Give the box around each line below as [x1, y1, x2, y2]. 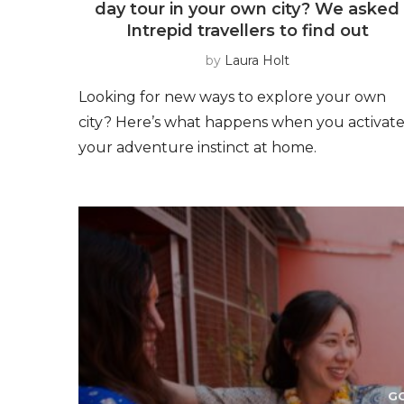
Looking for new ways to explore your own [78, 87, 386, 106]
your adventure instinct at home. [78, 138, 317, 156]
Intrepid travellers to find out [125, 20, 369, 41]
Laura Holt [224, 51, 289, 69]
